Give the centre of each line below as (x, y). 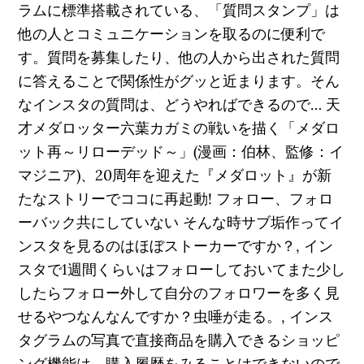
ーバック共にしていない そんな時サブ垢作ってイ (181, 222)
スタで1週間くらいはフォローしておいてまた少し (182, 269)
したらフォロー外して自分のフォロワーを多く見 (179, 293)
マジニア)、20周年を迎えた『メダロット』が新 (175, 175)
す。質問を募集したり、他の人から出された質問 (179, 57)
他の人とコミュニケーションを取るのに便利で (172, 34)
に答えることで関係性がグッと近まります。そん (179, 81)
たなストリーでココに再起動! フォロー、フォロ (176, 199)
